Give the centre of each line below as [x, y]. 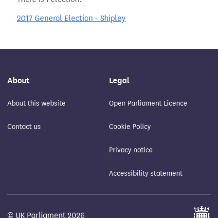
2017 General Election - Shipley [71, 18]
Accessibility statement [146, 174]
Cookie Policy [130, 127]
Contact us [24, 127]
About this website [36, 104]
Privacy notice [131, 150]
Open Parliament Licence [148, 104]
